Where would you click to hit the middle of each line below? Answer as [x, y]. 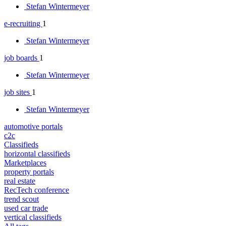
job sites [18, 92]
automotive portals [33, 126]
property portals [29, 172]
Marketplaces [25, 162]
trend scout [21, 199]
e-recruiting [23, 23]
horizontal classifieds [37, 153]
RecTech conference [37, 190]
